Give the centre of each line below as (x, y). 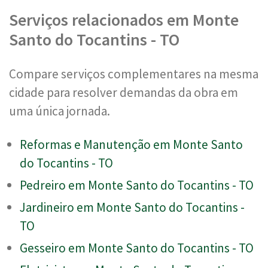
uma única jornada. (60, 111)
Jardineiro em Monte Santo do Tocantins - (132, 207)
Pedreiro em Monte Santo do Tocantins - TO (137, 185)
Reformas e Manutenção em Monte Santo (131, 144)
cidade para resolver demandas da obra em (124, 92)
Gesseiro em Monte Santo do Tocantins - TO (137, 248)
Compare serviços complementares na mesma (134, 74)
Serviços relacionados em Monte (124, 19)
